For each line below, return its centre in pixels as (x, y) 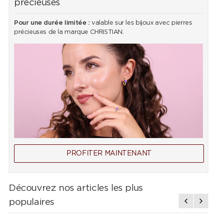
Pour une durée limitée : (52, 23)
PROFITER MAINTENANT (109, 154)
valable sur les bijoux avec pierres (141, 23)
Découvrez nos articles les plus (76, 188)
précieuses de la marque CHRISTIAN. (69, 32)
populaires (31, 202)
